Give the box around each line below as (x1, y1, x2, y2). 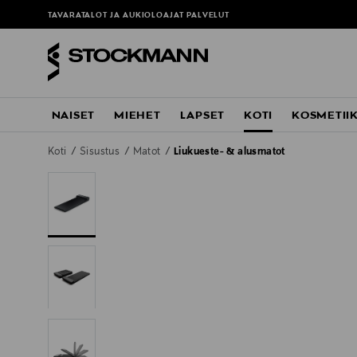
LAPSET (179, 109, 226, 123)
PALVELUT (186, 11, 230, 21)
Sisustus (80, 147, 123, 159)
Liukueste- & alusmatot (174, 147, 285, 159)
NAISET (51, 109, 96, 123)
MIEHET (114, 109, 161, 123)
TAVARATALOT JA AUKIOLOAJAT (48, 11, 186, 21)
